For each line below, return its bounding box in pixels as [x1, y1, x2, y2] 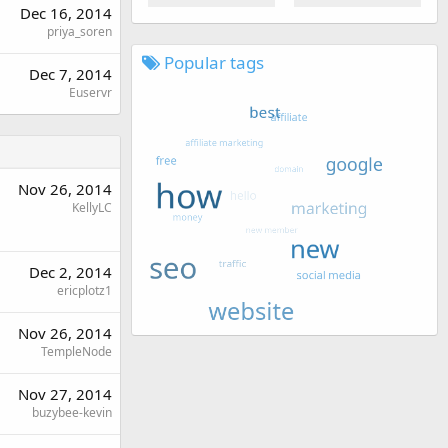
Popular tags [160, 50, 264, 74]
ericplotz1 [57, 281, 112, 299]
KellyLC [72, 198, 112, 216]
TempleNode [41, 342, 112, 360]
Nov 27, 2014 [18, 383, 112, 404]
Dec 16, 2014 [20, 2, 112, 23]
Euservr [69, 83, 112, 101]
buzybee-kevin [32, 403, 112, 421]
